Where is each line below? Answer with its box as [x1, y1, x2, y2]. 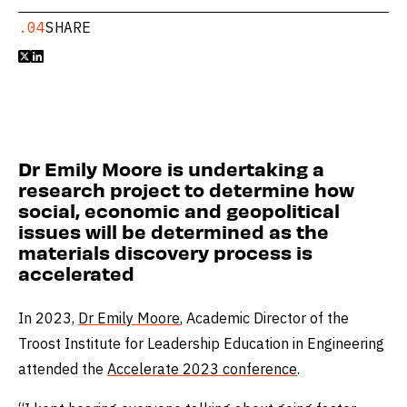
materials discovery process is [18, 240, 313, 263]
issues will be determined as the [18, 219, 329, 243]
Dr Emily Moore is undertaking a [18, 156, 324, 180]
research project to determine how [18, 177, 354, 201]
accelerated [18, 261, 134, 284]
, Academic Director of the [180, 309, 349, 327]
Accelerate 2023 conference [107, 360, 297, 378]
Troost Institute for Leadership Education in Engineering [18, 334, 384, 352]
